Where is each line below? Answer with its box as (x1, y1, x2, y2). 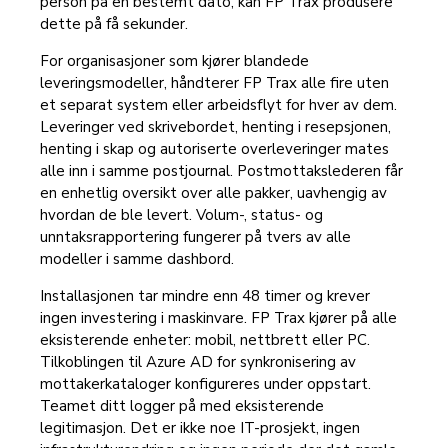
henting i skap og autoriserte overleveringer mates (40, 139, 389, 160)
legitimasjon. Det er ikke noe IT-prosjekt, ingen (40, 418, 360, 439)
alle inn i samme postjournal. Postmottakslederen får (40, 161, 403, 182)
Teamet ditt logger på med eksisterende (40, 396, 324, 417)
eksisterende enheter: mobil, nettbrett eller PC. (40, 330, 370, 351)
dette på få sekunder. (40, 14, 188, 35)
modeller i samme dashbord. (40, 249, 234, 270)
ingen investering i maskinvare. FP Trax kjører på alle (40, 308, 397, 329)
